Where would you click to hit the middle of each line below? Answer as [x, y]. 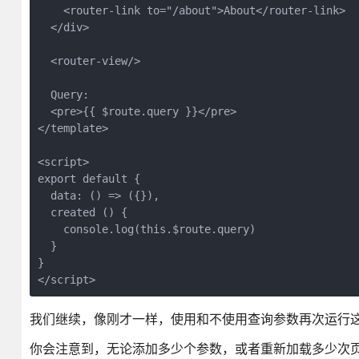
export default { [89, 179]
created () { [82, 212]
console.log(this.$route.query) [146, 229]
